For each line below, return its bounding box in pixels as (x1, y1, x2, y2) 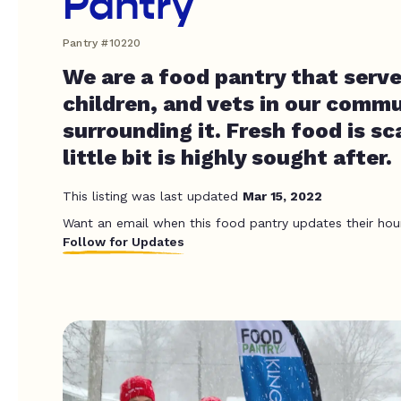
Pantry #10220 (63, 37, 141, 49)
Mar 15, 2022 (243, 189, 322, 203)
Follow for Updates (63, 235, 184, 249)
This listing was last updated (63, 189, 243, 203)
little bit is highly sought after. (63, 145, 392, 170)
